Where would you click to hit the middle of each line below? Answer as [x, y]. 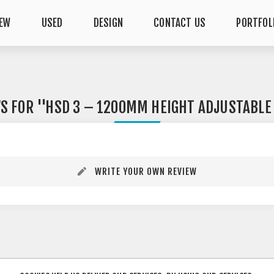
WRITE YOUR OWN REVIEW [146, 172]
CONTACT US [180, 23]
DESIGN [108, 23]
